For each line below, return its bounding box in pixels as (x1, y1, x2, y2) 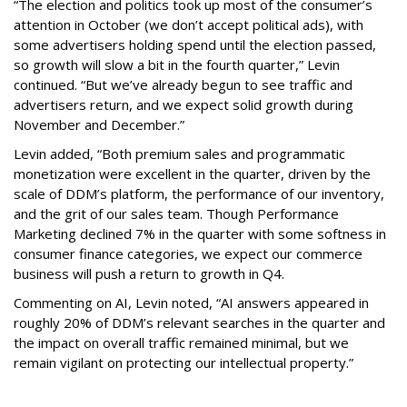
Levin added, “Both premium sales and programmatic (14, 144, 345, 163)
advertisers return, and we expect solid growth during (14, 95, 353, 114)
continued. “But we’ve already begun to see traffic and (14, 75, 352, 94)
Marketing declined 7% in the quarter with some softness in (14, 224, 386, 243)
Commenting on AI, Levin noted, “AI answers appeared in (14, 293, 369, 312)
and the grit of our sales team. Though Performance (14, 204, 339, 223)
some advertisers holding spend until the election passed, (14, 35, 376, 54)
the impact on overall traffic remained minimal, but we (14, 333, 349, 352)
